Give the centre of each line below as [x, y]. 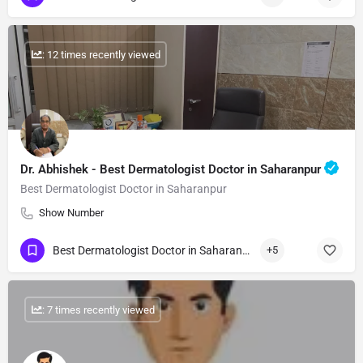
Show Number [71, 213]
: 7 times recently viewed [98, 310]
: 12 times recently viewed [101, 54]
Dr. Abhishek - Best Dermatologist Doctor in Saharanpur [172, 170]
